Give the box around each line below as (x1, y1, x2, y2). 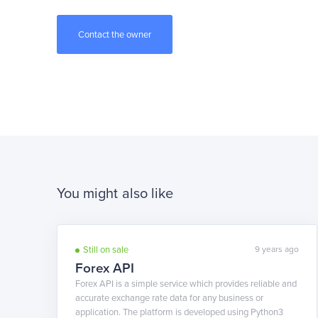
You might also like (56, 185, 174, 202)
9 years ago (255, 244, 300, 254)
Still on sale (82, 244, 128, 256)
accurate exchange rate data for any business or (75, 292, 263, 304)
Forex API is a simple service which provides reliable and (75, 278, 297, 290)
